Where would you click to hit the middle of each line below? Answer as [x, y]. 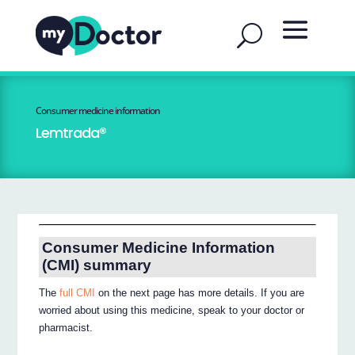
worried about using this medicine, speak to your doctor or [172, 311]
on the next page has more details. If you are [200, 293]
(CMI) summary [96, 265]
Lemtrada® [71, 133]
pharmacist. [66, 328]
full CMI [78, 293]
